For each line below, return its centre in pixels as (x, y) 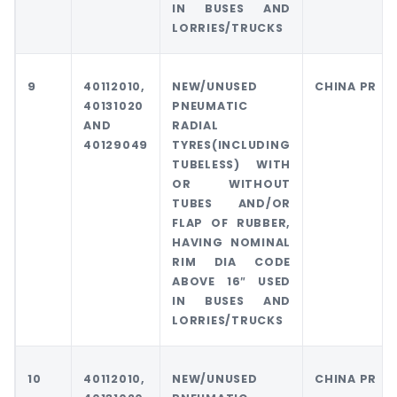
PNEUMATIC (210, 106)
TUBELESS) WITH (231, 165)
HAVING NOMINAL (231, 243)
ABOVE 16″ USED (231, 282)
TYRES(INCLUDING (231, 145)
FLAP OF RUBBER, (231, 223)
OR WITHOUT (231, 184)
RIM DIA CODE (231, 262)
